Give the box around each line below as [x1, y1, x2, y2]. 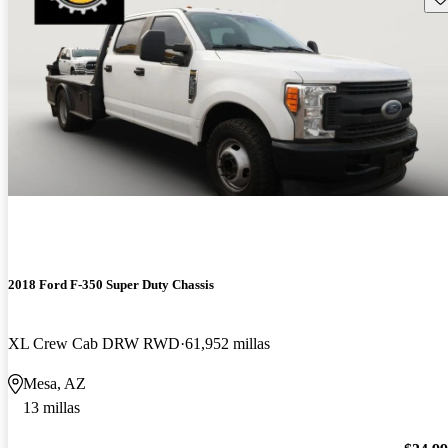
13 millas [23, 398, 80, 416]
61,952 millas [185, 334, 270, 352]
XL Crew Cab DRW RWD [8, 334, 180, 352]
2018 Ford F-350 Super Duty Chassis [8, 276, 214, 292]
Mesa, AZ [23, 374, 86, 392]
